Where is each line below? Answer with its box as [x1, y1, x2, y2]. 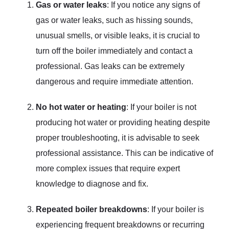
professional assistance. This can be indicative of [36, 148, 213, 157]
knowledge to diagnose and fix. [36, 179, 148, 188]
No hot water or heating [36, 102, 126, 111]
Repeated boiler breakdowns [36, 204, 147, 214]
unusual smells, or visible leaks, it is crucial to [36, 31, 200, 40]
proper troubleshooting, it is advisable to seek [36, 133, 199, 142]
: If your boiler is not [126, 102, 196, 111]
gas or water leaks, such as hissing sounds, [36, 15, 193, 25]
